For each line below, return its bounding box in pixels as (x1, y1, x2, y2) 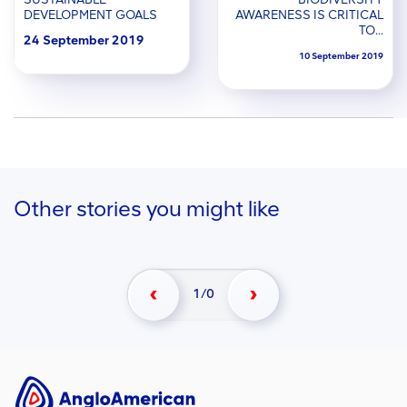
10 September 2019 (299, 50, 383, 62)
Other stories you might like (14, 195, 280, 222)
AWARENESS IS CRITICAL (235, 7, 383, 23)
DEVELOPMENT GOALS (24, 7, 157, 23)
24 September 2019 (24, 33, 144, 48)
